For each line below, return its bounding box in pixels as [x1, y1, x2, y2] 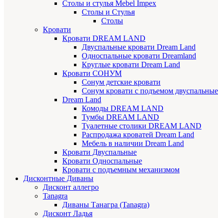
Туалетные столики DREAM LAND [82, 121, 201, 130]
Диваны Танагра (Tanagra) [62, 200, 149, 209]
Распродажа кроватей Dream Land [82, 130, 194, 139]
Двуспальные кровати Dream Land [82, 42, 196, 51]
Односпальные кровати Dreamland [82, 51, 196, 60]
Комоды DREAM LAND [82, 104, 163, 112]
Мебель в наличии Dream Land [82, 139, 184, 147]
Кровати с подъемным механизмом [62, 165, 180, 174]
